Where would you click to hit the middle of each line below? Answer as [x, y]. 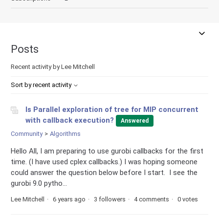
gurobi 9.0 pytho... [39, 183]
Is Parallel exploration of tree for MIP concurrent [112, 109]
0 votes [188, 199]
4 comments [152, 199]
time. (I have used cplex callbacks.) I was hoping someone [104, 162]
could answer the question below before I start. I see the [104, 172]
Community [27, 133]
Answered [135, 120]
